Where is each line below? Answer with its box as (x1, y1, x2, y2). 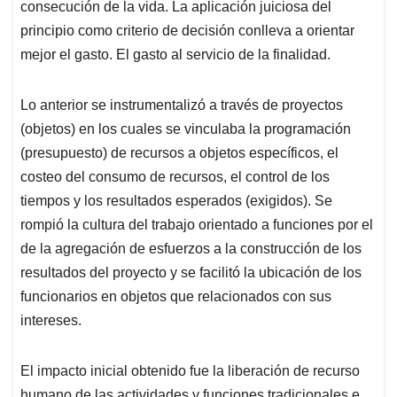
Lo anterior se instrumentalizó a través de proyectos (20, 97, 343, 113)
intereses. (20, 313, 82, 329)
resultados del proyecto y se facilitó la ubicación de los (20, 265, 362, 281)
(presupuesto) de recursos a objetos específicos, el (20, 145, 339, 161)
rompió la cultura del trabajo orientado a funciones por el (20, 217, 373, 233)
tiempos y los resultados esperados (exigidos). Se (20, 193, 332, 209)
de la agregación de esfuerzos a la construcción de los (20, 241, 362, 257)
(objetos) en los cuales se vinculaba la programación (20, 121, 351, 137)
